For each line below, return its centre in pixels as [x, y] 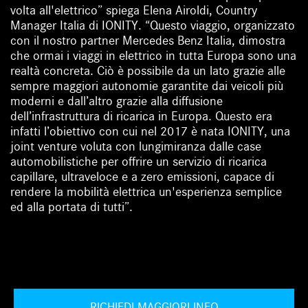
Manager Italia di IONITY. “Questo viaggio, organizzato [153, 26]
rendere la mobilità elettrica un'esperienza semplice [146, 192]
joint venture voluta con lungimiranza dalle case [136, 147]
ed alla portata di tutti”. [74, 207]
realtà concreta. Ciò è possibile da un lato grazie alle [148, 71]
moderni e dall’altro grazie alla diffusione [117, 101]
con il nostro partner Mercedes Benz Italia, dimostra [148, 41]
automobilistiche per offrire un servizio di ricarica [139, 162]
